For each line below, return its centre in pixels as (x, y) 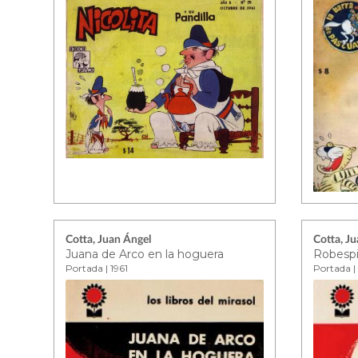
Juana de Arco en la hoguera (145, 254)
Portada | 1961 (97, 268)
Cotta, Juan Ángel (109, 240)
